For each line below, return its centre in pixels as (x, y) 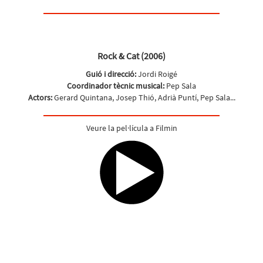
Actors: (40, 97)
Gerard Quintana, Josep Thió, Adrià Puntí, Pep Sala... (144, 97)
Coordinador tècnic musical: (117, 86)
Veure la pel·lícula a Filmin (131, 128)
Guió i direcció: (112, 74)
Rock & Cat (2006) (131, 56)
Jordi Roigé (158, 74)
